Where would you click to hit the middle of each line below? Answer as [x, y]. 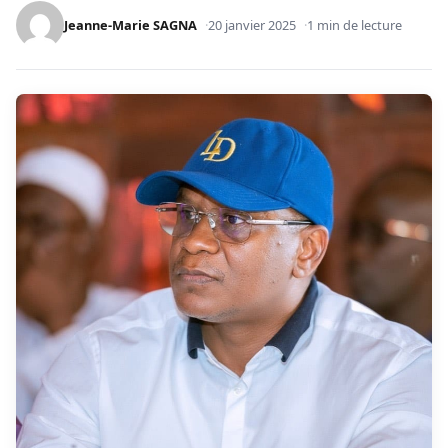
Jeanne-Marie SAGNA [130, 25]
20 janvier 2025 [252, 25]
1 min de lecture [354, 25]
